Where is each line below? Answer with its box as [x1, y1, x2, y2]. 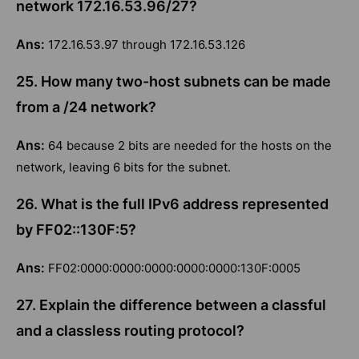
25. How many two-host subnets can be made [16, 73, 331, 91]
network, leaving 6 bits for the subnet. [16, 159, 231, 175]
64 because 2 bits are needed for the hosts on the [48, 138, 332, 154]
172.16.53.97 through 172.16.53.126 [48, 37, 245, 53]
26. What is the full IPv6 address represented [16, 196, 329, 213]
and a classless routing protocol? [16, 322, 244, 340]
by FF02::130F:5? [16, 221, 136, 239]
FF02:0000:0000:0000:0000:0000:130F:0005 [48, 260, 301, 276]
